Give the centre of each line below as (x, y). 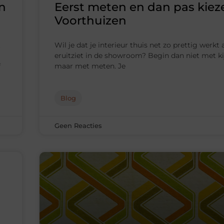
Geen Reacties (78, 126)
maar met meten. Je (90, 66)
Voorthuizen (90, 21)
